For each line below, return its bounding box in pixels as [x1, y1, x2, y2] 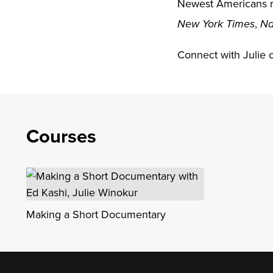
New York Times [177, 17, 255, 31]
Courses [26, 122, 96, 150]
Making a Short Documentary [26, 207, 166, 222]
